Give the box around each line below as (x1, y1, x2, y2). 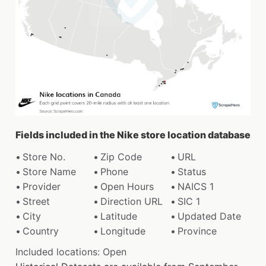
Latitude (100, 210, 137, 222)
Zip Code (100, 150, 142, 163)
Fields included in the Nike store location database (15, 128, 251, 141)
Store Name (23, 165, 76, 178)
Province (178, 224, 217, 237)
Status (178, 165, 207, 178)
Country (23, 224, 59, 237)
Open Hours (100, 180, 154, 192)
